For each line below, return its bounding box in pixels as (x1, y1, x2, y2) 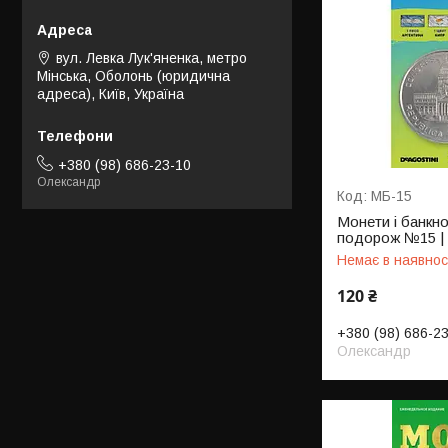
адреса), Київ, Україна (37, 86, 184, 103)
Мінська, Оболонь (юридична (37, 68, 230, 85)
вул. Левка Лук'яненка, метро (56, 50, 247, 67)
